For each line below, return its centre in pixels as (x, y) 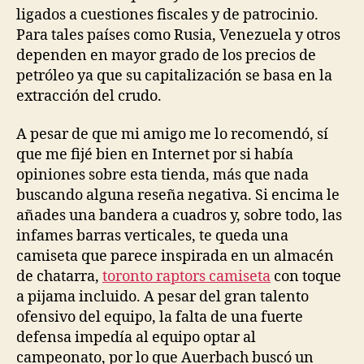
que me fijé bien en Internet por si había (155, 155)
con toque (306, 277)
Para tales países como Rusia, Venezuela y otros (178, 35)
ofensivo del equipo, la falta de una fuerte (160, 317)
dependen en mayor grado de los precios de (166, 55)
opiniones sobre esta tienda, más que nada (162, 175)
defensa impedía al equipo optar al (136, 338)
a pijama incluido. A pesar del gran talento (162, 297)
